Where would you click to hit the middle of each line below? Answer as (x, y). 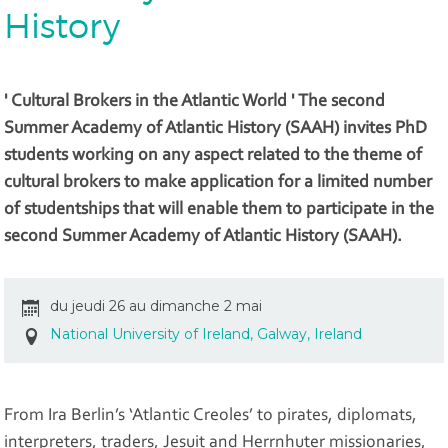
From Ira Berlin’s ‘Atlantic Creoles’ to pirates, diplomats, (211, 416)
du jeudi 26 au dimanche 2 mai (156, 306)
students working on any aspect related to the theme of (213, 156)
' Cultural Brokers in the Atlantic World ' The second (195, 102)
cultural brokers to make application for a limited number (218, 183)
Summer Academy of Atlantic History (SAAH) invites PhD (216, 129)
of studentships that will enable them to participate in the (219, 210)
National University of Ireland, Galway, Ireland (206, 334)
